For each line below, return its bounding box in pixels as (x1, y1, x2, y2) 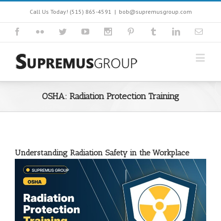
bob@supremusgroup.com (118, 8, 192, 15)
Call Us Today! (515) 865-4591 (29, 8, 111, 15)
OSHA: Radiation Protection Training (42, 91, 179, 102)
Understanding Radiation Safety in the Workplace (15, 148, 189, 157)
